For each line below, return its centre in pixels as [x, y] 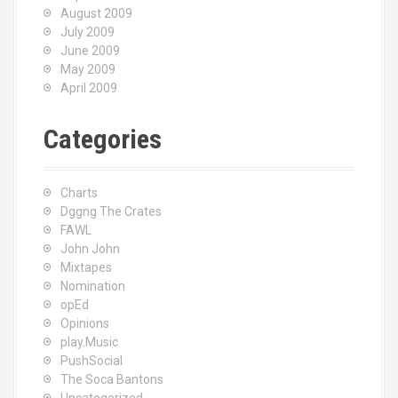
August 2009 [96, 14]
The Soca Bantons [112, 380]
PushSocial [92, 361]
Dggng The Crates [111, 212]
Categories [103, 139]
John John [90, 249]
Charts [79, 193]
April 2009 [89, 88]
